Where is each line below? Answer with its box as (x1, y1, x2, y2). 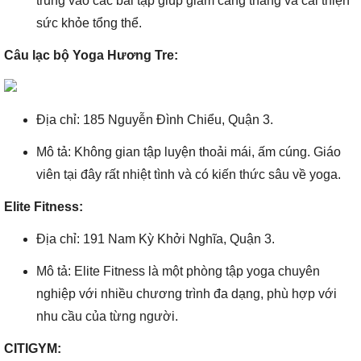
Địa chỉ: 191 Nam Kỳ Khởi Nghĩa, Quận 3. (36, 232, 275, 246)
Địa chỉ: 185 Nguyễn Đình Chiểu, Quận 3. (36, 113, 273, 127)
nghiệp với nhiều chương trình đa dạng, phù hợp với (36, 287, 337, 301)
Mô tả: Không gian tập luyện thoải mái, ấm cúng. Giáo (36, 145, 341, 159)
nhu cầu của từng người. (36, 309, 178, 323)
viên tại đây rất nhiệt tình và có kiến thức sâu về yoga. (36, 168, 341, 181)
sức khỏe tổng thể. (36, 16, 142, 30)
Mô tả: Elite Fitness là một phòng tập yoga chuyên (36, 264, 320, 278)
